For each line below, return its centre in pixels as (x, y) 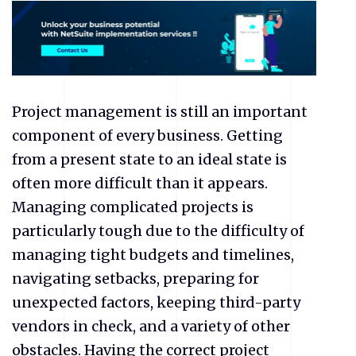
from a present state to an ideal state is (149, 159)
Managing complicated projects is (133, 207)
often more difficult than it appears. (140, 183)
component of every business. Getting (147, 135)
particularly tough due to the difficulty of (158, 230)
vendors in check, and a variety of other (151, 326)
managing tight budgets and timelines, (153, 254)
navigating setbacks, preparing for (135, 278)
